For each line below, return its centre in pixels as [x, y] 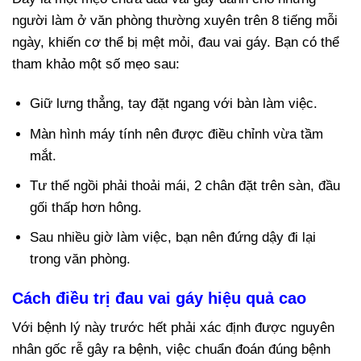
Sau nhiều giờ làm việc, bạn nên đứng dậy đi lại [173, 237]
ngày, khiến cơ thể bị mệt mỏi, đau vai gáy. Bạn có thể [176, 43]
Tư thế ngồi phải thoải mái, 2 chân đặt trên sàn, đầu [185, 185]
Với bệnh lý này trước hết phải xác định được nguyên [173, 328]
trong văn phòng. [81, 259]
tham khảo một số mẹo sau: [96, 64]
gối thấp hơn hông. [86, 207]
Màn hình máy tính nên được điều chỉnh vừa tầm [177, 134]
